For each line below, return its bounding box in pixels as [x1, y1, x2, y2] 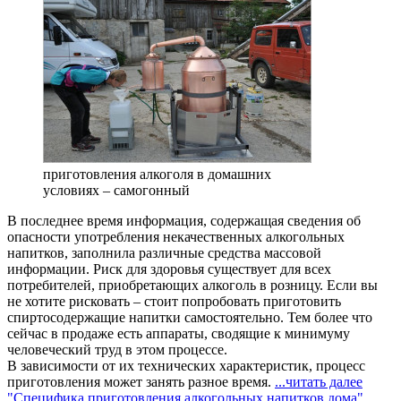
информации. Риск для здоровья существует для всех [7, 260, 331, 277]
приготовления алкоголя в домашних [43, 166, 271, 182]
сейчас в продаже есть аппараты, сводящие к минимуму [7, 325, 350, 341]
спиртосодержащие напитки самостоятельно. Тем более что [7, 309, 372, 325]
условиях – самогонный [43, 182, 190, 198]
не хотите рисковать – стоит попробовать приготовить [7, 293, 341, 309]
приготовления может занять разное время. [7, 373, 275, 389]
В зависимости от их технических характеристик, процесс [7, 357, 365, 373]
